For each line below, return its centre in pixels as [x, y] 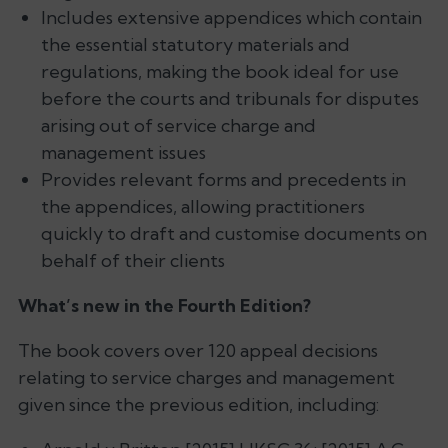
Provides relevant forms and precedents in [223, 179]
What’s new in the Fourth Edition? [164, 305]
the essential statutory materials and [195, 44]
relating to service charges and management [206, 377]
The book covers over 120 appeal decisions [198, 350]
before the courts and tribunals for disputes [229, 98]
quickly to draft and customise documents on [233, 233]
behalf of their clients [132, 260]
